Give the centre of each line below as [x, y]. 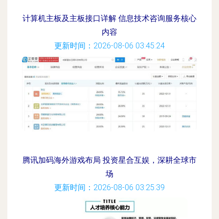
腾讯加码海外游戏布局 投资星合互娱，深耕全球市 [109, 160]
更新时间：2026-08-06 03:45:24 [109, 46]
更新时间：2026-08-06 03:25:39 [109, 187]
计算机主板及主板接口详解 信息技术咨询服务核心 [109, 18]
